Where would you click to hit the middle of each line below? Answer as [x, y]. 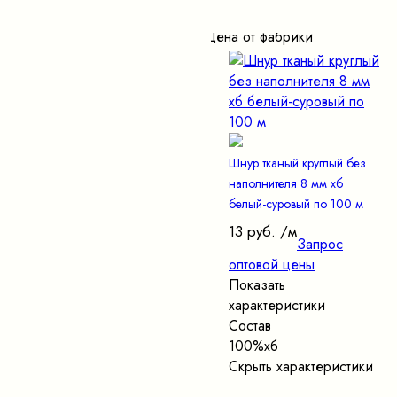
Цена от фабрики [259, 37]
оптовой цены [272, 265]
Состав [250, 326]
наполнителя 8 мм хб [286, 184]
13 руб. [252, 232]
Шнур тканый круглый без [297, 163]
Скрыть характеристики [301, 367]
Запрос [320, 245]
